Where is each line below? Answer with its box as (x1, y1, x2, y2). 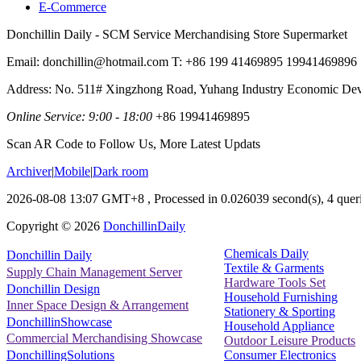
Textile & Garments (224, 260, 324, 275)
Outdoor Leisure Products (224, 333, 355, 347)
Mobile (54, 164, 90, 178)
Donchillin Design (6, 281, 100, 296)
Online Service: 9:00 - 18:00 (6, 109, 152, 123)
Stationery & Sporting (224, 304, 335, 318)
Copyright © (6, 218, 74, 233)
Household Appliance (224, 318, 334, 333)
